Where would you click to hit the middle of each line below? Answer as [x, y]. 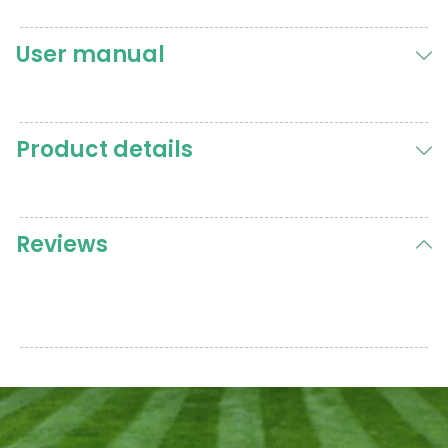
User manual [90, 54]
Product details [104, 149]
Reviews [62, 244]
